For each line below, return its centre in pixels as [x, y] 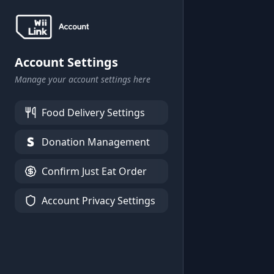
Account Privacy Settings [98, 201]
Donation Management [96, 142]
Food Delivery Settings [93, 113]
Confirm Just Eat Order [94, 171]
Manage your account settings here [83, 79]
